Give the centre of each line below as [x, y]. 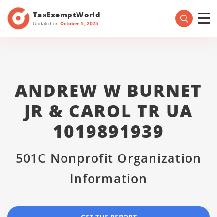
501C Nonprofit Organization [108, 158]
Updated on [46, 23]
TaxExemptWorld [67, 14]
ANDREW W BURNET [108, 90]
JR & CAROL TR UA [108, 111]
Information [108, 178]
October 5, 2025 [79, 23]
